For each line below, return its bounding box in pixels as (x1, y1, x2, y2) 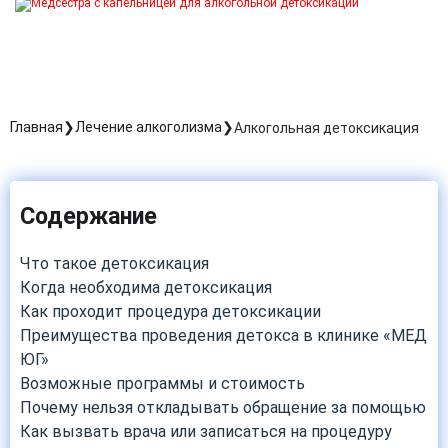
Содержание (20, 202, 157, 230)
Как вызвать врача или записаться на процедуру (20, 421, 392, 441)
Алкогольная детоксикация (234, 119, 419, 136)
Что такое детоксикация (20, 253, 209, 273)
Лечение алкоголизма (75, 119, 222, 136)
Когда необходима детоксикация (20, 277, 272, 297)
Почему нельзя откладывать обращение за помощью (20, 397, 426, 417)
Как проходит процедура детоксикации (20, 301, 321, 321)
